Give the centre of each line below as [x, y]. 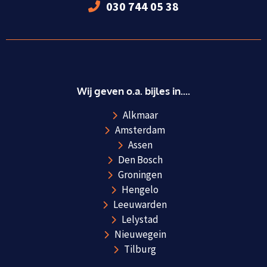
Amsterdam [140, 130]
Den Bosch [140, 160]
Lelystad [140, 220]
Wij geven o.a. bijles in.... [133, 91]
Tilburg [140, 249]
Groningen [140, 175]
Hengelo [140, 190]
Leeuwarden [140, 205]
